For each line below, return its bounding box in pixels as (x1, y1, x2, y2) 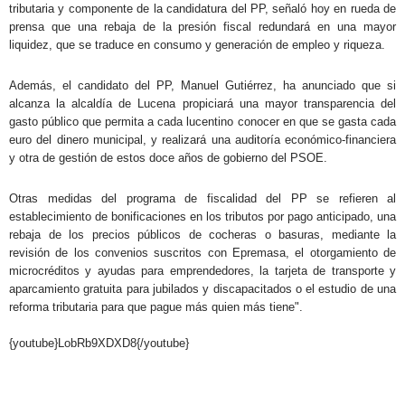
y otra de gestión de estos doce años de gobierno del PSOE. (9, 150, 327, 165)
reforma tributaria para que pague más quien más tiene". (9, 299, 303, 314)
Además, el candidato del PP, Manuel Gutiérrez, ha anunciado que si (9, 78, 396, 92)
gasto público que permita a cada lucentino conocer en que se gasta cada (9, 114, 396, 128)
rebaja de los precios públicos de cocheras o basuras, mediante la (9, 227, 396, 241)
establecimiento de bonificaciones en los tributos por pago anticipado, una (9, 209, 396, 223)
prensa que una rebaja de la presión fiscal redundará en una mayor (9, 19, 396, 33)
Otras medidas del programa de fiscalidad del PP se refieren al (9, 191, 396, 205)
